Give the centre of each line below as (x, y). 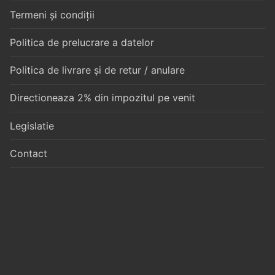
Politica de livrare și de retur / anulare (97, 70)
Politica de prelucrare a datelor (82, 43)
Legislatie (32, 126)
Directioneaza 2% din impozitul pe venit (103, 98)
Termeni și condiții (52, 14)
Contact (29, 153)
